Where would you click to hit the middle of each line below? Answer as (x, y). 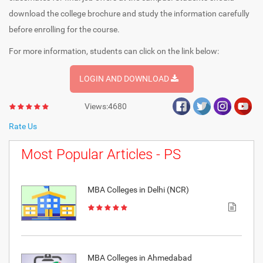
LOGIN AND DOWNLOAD (125, 79)
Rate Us (23, 127)
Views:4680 (106, 107)
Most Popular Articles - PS (101, 155)
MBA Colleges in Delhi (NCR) (138, 190)
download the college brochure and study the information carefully (129, 14)
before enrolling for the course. (64, 30)
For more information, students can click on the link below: (114, 51)
